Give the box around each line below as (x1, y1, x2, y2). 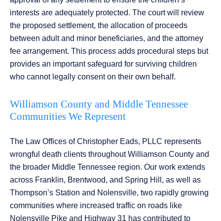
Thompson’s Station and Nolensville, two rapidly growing (10, 188, 209, 197)
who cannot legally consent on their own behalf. (10, 73, 176, 81)
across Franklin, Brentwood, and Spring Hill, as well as (10, 176, 201, 184)
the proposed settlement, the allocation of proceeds (10, 21, 187, 30)
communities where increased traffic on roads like (10, 201, 182, 210)
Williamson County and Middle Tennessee (10, 98, 188, 110)
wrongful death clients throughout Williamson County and (10, 150, 209, 159)
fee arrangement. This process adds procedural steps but (10, 47, 208, 56)
